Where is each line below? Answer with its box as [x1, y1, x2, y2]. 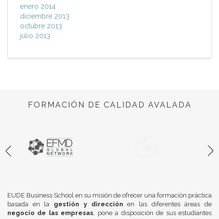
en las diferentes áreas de [123, 200, 212, 208]
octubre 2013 [20, 22, 62, 30]
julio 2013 [20, 32, 50, 40]
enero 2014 [20, 2, 56, 10]
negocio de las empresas [7, 209, 94, 217]
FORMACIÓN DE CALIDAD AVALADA [27, 100, 192, 109]
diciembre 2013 [20, 12, 69, 20]
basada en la [7, 200, 54, 208]
